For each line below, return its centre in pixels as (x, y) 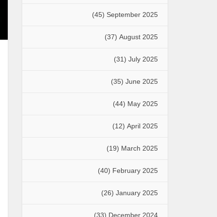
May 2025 (143, 103)
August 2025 (139, 37)
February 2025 (135, 170)
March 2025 (139, 148)
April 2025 (142, 126)
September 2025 (132, 14)
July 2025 (143, 59)
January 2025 (137, 193)
